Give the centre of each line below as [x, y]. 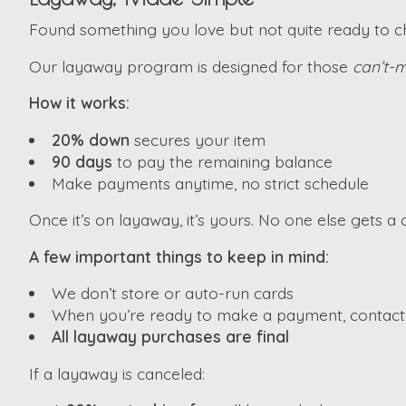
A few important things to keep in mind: [179, 256]
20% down [90, 139]
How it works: [79, 103]
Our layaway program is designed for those [191, 66]
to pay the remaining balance [222, 161]
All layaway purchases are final [170, 337]
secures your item [197, 139]
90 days [82, 161]
